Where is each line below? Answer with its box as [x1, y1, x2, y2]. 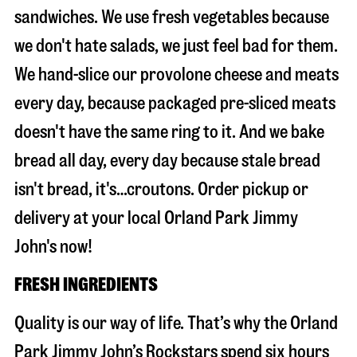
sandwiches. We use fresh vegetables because [14, 8, 329, 26]
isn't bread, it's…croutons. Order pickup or [14, 180, 308, 198]
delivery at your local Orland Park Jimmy [14, 209, 298, 227]
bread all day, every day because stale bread [14, 151, 320, 170]
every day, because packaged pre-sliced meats [14, 94, 335, 112]
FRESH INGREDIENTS [14, 276, 158, 294]
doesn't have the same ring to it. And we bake [14, 123, 324, 141]
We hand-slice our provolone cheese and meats [14, 65, 339, 84]
